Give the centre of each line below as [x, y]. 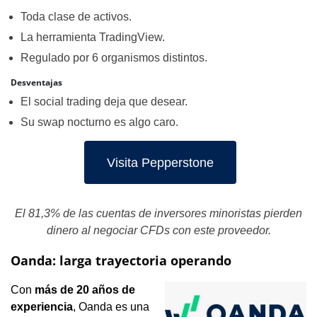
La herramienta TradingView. [93, 37]
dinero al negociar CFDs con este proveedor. [158, 230]
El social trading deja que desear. [104, 102]
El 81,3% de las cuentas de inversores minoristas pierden [158, 213]
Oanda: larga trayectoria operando [121, 260]
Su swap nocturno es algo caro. [99, 122]
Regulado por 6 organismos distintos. [114, 58]
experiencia [42, 307]
